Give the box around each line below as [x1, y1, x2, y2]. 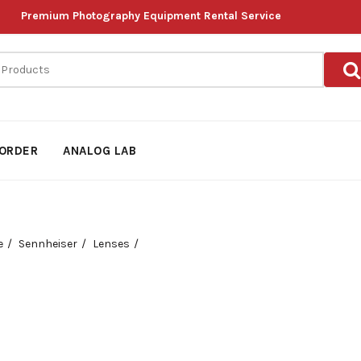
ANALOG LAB [63, 143, 137, 158]
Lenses [92, 237, 130, 251]
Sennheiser [18, 237, 77, 251]
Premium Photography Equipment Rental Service [21, 9, 282, 23]
